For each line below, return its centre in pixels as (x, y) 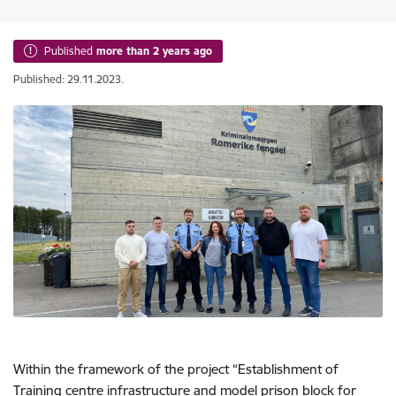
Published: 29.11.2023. (69, 79)
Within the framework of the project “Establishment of (176, 369)
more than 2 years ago (154, 51)
